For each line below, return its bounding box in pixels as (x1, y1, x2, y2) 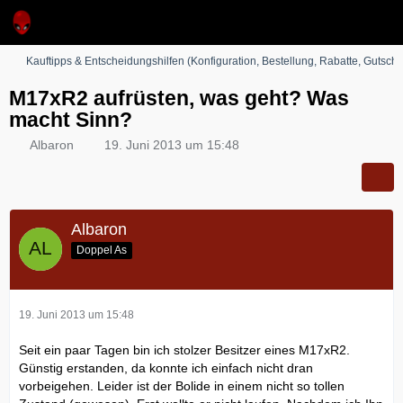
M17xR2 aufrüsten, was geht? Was (9, 86, 349, 110)
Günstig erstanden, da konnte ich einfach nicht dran (19, 360, 313, 375)
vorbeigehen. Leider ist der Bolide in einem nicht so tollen (19, 378, 345, 393)
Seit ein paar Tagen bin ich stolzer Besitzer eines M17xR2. (19, 342, 350, 357)
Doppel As (76, 243, 127, 256)
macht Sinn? (9, 108, 132, 131)
